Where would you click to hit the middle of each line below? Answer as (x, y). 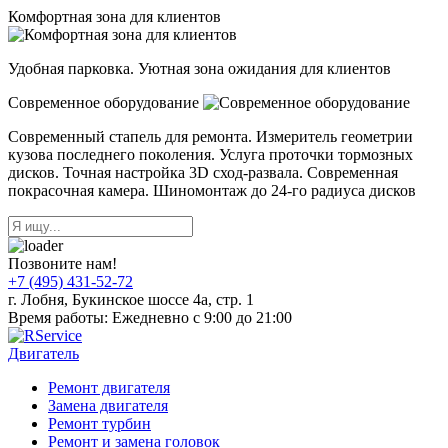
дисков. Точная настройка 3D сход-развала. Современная (203, 173)
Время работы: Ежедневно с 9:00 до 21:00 (150, 318)
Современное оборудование (105, 103)
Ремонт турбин (99, 424)
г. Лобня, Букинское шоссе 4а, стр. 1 (131, 300)
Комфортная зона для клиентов (114, 17)
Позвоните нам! (62, 264)
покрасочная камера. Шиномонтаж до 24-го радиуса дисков (212, 191)
